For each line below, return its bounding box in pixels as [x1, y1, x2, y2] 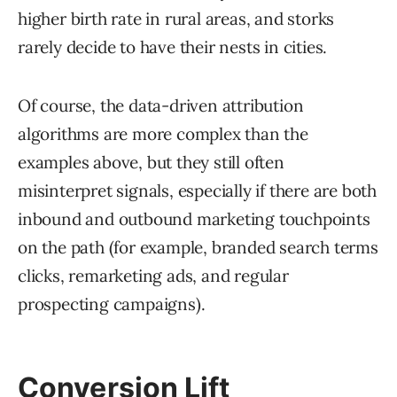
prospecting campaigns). [18, 292, 206, 315]
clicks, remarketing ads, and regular [18, 264, 289, 286]
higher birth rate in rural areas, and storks [18, 7, 335, 29]
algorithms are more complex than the [18, 122, 308, 144]
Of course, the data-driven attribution [18, 94, 304, 116]
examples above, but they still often [18, 151, 284, 173]
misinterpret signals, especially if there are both [18, 179, 377, 201]
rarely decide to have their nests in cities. [18, 35, 328, 58]
